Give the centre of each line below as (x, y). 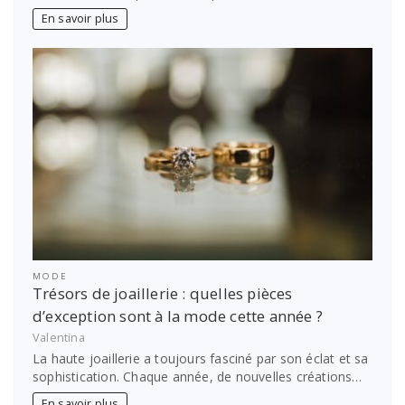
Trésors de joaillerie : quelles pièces (163, 293)
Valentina (59, 337)
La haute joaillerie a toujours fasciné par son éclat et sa (201, 359)
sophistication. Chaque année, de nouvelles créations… (198, 377)
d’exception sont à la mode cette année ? (178, 316)
